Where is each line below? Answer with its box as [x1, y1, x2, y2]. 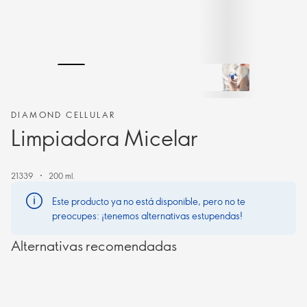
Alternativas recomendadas [11, 236, 177, 254]
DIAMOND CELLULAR [11, 109, 116, 120]
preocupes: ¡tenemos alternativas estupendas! [52, 209, 243, 222]
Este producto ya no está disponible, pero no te [52, 195, 245, 208]
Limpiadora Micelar [11, 123, 197, 151]
